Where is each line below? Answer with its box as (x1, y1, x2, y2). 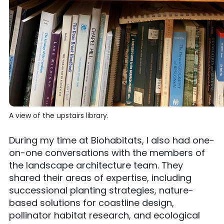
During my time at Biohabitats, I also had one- (9, 134, 214, 146)
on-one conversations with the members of (9, 146, 205, 159)
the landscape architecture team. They (9, 159, 183, 171)
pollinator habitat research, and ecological (9, 209, 200, 221)
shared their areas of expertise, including (9, 171, 191, 184)
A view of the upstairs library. (9, 110, 108, 120)
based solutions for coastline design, (9, 196, 174, 209)
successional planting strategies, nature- (9, 184, 193, 196)
